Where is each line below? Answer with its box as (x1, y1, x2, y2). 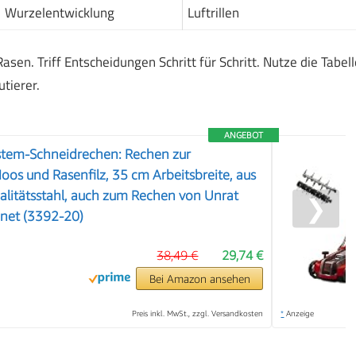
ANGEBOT (224, 129, 264, 140)
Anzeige (284, 308, 315, 318)
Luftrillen (187, 2, 239, 23)
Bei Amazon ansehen (149, 271, 250, 285)
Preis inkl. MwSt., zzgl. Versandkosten (132, 308, 264, 318)
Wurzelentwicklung (4, 2, 114, 23)
